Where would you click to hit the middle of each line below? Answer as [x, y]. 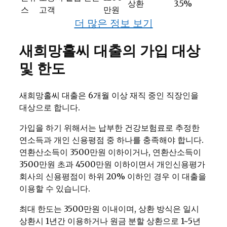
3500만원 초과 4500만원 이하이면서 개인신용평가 [112, 164]
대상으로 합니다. [50, 107]
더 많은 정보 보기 [113, 23]
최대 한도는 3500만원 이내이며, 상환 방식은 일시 [109, 209]
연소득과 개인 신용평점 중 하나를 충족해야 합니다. [111, 140]
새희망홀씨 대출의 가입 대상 [110, 50]
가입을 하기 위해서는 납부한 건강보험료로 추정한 [109, 127]
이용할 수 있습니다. [55, 188]
